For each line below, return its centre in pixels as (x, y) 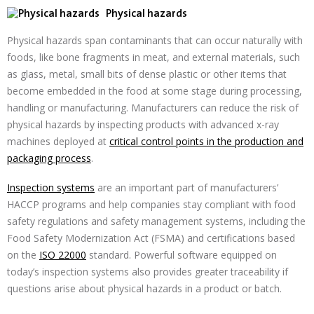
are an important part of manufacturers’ (186, 187)
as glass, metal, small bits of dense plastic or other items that (147, 74)
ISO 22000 (63, 255)
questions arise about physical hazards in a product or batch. (144, 288)
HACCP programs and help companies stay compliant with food (151, 204)
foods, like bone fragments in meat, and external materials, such (153, 57)
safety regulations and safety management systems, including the (156, 221)
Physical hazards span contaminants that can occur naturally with (155, 40)
